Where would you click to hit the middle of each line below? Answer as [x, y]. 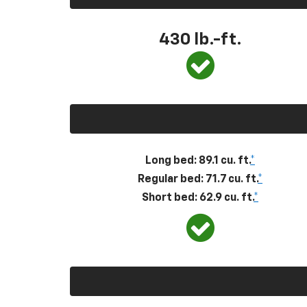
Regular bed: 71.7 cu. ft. [198, 179]
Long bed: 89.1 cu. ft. [198, 161]
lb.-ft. [218, 39]
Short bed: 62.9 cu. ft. [198, 198]
